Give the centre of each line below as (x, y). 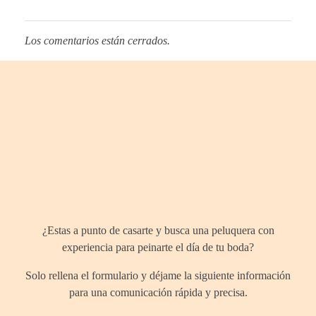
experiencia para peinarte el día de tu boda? (158, 248)
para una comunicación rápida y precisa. (158, 293)
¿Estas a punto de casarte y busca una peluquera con (158, 231)
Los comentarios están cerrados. (97, 41)
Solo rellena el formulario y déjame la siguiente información (158, 276)
